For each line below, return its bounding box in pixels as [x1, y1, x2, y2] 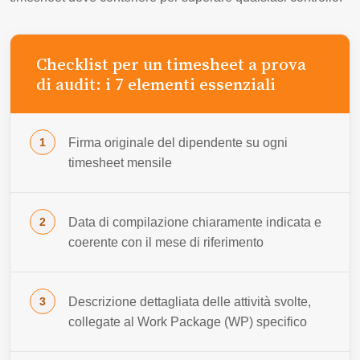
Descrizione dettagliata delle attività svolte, [68, 294, 311, 309]
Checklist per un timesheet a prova [36, 51, 306, 76]
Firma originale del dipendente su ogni [68, 135, 288, 149]
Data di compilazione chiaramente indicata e [68, 215, 321, 229]
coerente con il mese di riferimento [68, 235, 264, 249]
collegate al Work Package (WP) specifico [68, 314, 307, 329]
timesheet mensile [68, 155, 172, 170]
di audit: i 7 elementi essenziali [36, 72, 276, 96]
